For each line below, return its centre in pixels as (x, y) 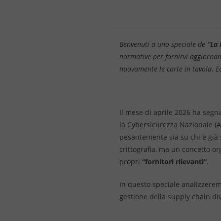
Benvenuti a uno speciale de (163, 44)
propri (131, 161)
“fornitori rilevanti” (174, 161)
